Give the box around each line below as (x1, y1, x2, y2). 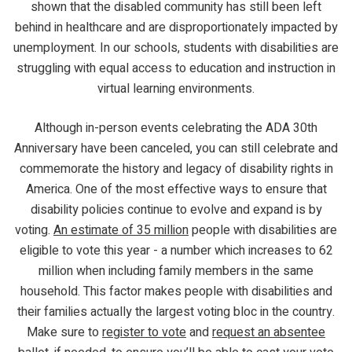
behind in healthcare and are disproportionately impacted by (14, 17, 338, 37)
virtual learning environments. (97, 79, 255, 98)
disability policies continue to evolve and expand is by (30, 200, 322, 219)
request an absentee (212, 322, 325, 342)
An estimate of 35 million (53, 220, 189, 240)
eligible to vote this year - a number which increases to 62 (19, 240, 333, 260)
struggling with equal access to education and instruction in (16, 58, 335, 78)
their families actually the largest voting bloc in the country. (17, 302, 335, 321)
